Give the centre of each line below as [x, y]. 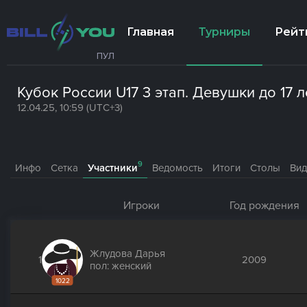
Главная [150, 32]
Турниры [224, 32]
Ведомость [177, 168]
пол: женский [121, 266]
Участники [113, 168]
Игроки [142, 206]
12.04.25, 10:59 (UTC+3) [70, 108]
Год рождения [264, 206]
